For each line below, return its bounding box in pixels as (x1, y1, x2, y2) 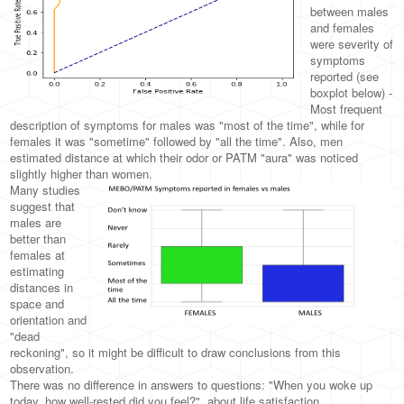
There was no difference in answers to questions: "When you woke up (10, 376, 373, 393)
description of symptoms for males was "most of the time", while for (10, 116, 365, 133)
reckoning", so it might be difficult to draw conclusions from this (10, 344, 342, 361)
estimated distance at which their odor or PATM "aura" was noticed (10, 149, 359, 166)
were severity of (310, 35, 394, 52)
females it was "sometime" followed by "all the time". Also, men (10, 133, 344, 150)
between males (310, 3, 390, 20)
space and (10, 295, 65, 312)
